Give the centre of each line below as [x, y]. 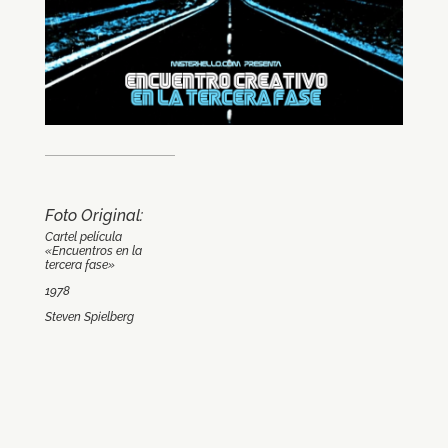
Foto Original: [93, 216]
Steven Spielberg [89, 317]
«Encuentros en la [93, 251]
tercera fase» [79, 265]
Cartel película [83, 237]
